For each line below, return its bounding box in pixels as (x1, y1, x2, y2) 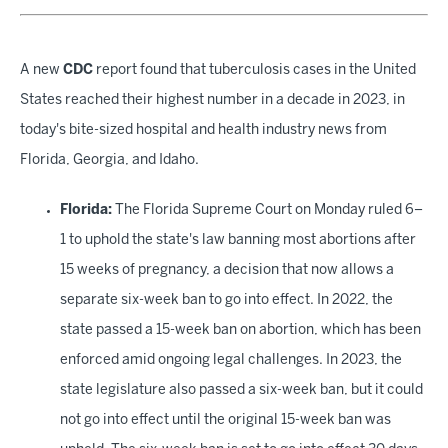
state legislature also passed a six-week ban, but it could (60, 384, 423, 397)
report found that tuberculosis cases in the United (93, 64, 416, 77)
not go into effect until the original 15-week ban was (60, 414, 391, 427)
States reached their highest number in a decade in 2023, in (20, 94, 405, 107)
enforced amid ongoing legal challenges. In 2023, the (60, 354, 402, 367)
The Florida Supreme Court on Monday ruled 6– (112, 204, 423, 217)
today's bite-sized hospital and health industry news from (20, 124, 387, 137)
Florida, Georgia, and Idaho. (20, 154, 201, 167)
